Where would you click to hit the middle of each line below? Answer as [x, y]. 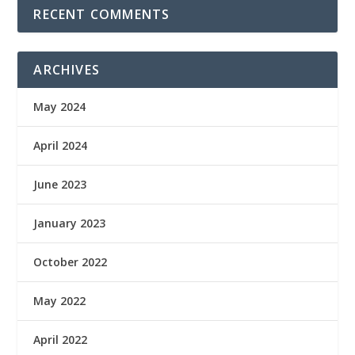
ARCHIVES [67, 70]
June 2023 [60, 184]
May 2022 [60, 301]
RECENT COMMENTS [102, 14]
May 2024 [60, 107]
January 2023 [70, 223]
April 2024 [61, 145]
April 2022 [61, 340]
